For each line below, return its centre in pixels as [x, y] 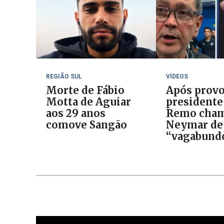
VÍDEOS [177, 76]
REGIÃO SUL [64, 76]
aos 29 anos [76, 113]
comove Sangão [86, 125]
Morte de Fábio [85, 90]
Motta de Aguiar [88, 102]
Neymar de [194, 125]
